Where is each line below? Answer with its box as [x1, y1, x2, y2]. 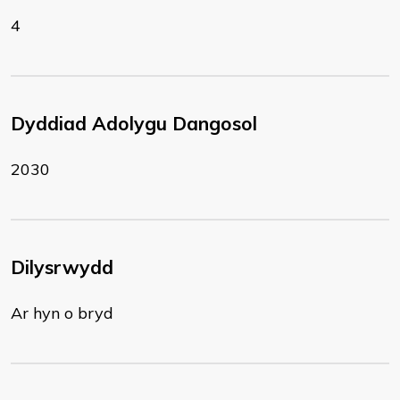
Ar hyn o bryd [11, 303, 113, 323]
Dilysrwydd [11, 255, 113, 279]
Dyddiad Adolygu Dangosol [11, 112, 257, 135]
